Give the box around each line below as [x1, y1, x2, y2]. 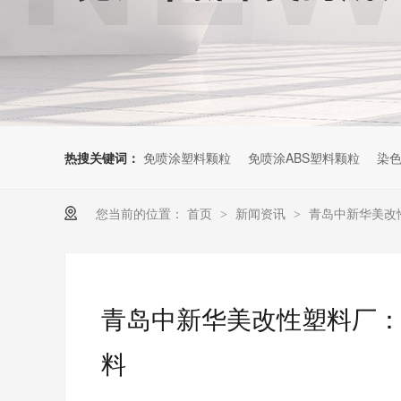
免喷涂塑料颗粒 [143, 149, 231, 166]
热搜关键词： [64, 149, 140, 166]
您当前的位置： [96, 204, 183, 222]
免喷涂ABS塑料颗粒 [248, 149, 360, 166]
